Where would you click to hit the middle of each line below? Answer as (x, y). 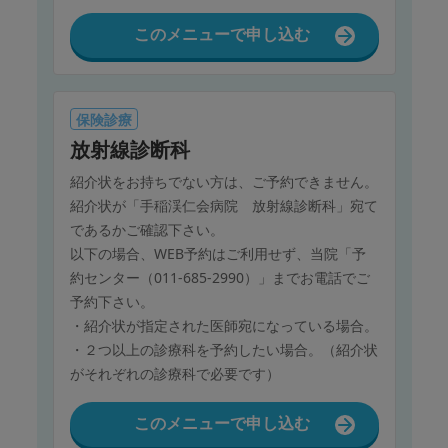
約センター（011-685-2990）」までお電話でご (219, 278)
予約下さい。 (111, 302)
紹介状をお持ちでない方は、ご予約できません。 (223, 182)
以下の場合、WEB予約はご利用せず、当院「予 (217, 254)
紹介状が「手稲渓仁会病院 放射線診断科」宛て (223, 206)
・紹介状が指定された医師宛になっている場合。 (223, 326)
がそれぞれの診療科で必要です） (174, 374)
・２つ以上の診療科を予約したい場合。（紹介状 (223, 350)
